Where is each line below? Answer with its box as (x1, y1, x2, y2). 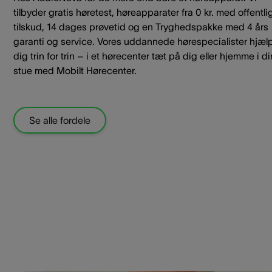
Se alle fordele (29, 114, 90, 126)
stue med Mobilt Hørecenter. (13, 64, 137, 76)
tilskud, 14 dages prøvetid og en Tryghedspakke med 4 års (13, 21, 268, 32)
